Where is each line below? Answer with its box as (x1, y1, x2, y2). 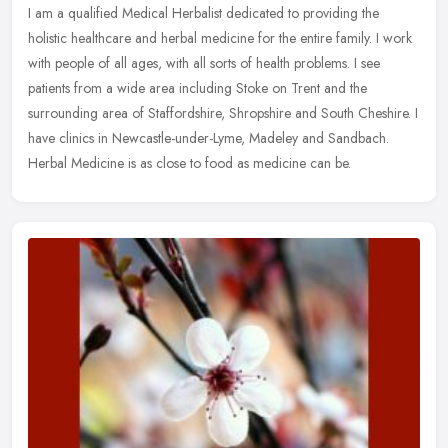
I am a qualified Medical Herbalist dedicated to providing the (28, 2, 379, 23)
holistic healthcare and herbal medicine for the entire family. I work (28, 27, 412, 48)
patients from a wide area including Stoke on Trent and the (28, 77, 367, 98)
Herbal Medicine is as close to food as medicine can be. (28, 152, 351, 173)
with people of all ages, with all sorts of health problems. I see (28, 52, 380, 73)
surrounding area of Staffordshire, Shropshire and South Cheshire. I (28, 102, 418, 123)
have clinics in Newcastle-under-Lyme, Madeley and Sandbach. (28, 127, 389, 148)
